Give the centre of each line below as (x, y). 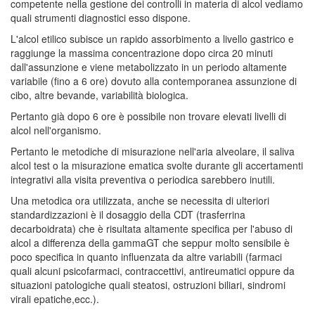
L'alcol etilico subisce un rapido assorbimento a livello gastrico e (152, 38)
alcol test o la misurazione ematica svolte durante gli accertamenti (157, 165)
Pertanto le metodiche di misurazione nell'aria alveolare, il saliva (153, 151)
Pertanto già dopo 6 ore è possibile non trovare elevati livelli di (148, 116)
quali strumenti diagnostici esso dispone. (101, 17)
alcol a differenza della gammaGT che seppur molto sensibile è (150, 242)
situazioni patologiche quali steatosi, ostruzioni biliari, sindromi (148, 284)
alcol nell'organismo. (56, 130)
